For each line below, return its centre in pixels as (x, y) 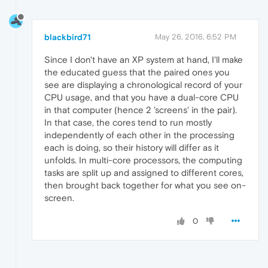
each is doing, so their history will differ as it (132, 147)
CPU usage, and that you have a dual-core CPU (141, 97)
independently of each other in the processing (139, 135)
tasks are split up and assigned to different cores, (144, 172)
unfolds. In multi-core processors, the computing (143, 160)
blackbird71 (68, 37)
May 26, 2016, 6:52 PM (196, 36)
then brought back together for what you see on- (145, 185)
